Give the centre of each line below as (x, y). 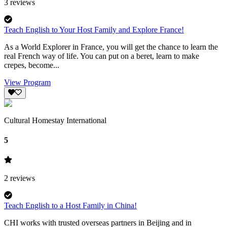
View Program (27, 83)
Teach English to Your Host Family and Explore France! (94, 30)
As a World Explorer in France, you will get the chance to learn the (111, 47)
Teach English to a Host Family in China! (70, 206)
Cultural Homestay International (55, 120)
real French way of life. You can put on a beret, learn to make (102, 56)
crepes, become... (32, 65)
